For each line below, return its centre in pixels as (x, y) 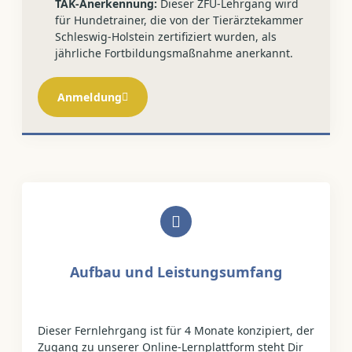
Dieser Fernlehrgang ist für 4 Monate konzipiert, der (176, 330)
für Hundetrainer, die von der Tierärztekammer (180, 20)
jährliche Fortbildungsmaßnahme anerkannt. (174, 53)
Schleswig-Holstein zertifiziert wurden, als (166, 37)
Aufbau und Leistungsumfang (176, 272)
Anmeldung (90, 97)
